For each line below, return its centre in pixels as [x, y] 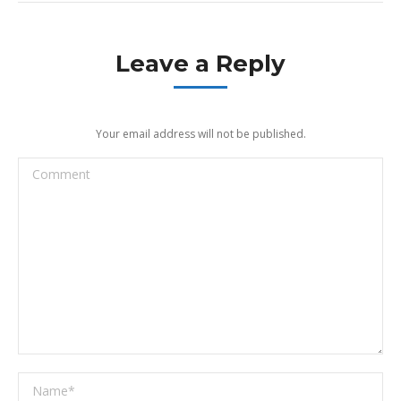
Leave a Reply [200, 64]
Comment [47, 169]
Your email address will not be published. [200, 134]
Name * [41, 384]
